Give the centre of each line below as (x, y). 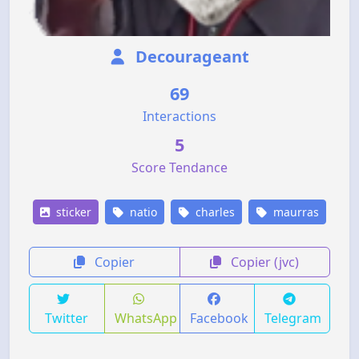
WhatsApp (145, 318)
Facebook (219, 318)
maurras (294, 212)
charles (214, 212)
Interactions (179, 116)
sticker (72, 212)
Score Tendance (179, 167)
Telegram (293, 318)
